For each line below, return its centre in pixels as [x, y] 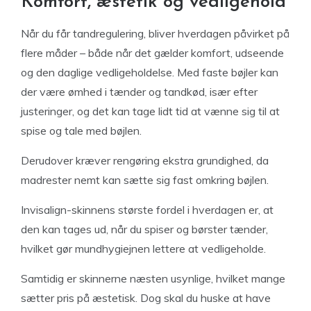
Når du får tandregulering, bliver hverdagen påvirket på [155, 33]
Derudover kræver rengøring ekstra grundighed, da [145, 160]
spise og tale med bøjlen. [81, 131]
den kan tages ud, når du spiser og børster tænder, [144, 229]
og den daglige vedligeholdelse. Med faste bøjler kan [150, 72]
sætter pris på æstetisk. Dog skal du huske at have [146, 298]
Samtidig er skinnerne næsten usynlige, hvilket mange [153, 278]
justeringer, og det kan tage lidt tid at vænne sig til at [150, 111]
